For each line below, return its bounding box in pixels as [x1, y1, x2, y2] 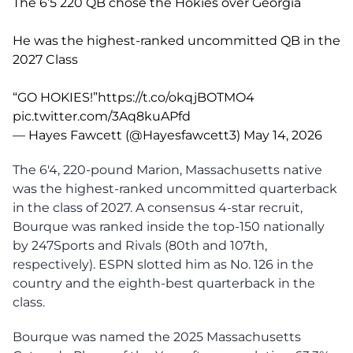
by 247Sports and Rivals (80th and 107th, [13, 237, 267, 253]
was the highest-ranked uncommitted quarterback [13, 180, 337, 196]
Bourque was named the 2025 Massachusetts [13, 329, 301, 344]
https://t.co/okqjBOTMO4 [98, 89, 255, 105]
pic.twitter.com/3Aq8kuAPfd [13, 108, 191, 124]
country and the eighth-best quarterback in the [13, 275, 315, 291]
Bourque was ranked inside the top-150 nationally [13, 218, 325, 234]
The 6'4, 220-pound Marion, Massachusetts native [13, 162, 322, 177]
